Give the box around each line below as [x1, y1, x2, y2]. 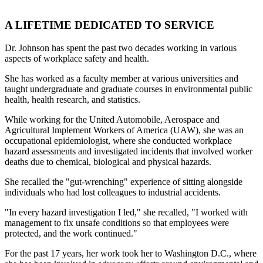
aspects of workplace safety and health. [5, 53, 149, 63]
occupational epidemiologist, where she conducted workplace [5, 135, 232, 146]
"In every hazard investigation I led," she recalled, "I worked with [5, 207, 248, 217]
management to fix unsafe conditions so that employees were [5, 217, 229, 228]
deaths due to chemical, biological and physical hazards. [5, 156, 211, 167]
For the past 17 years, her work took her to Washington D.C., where [5, 248, 257, 258]
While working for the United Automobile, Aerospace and [5, 114, 220, 124]
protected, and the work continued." [5, 228, 137, 238]
